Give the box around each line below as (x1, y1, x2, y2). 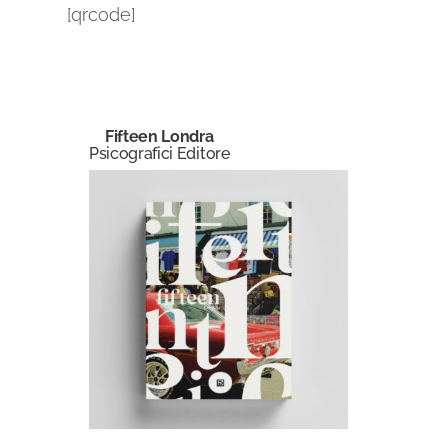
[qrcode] (67, 3, 136, 25)
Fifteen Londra (105, 126, 214, 146)
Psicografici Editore (88, 143, 230, 163)
